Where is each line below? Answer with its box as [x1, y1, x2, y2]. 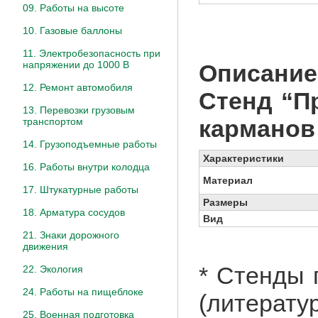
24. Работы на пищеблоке [23, 286, 143, 297]
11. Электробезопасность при [23, 48, 160, 59]
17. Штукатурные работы [23, 184, 138, 195]
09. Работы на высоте [23, 2, 124, 13]
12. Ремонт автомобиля [23, 82, 133, 93]
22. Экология [23, 263, 83, 275]
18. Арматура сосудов [23, 207, 125, 218]
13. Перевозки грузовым [23, 104, 135, 116]
